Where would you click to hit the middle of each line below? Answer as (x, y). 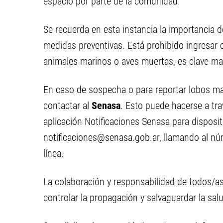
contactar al (67, 106)
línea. (54, 153)
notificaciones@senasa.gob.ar (101, 137)
